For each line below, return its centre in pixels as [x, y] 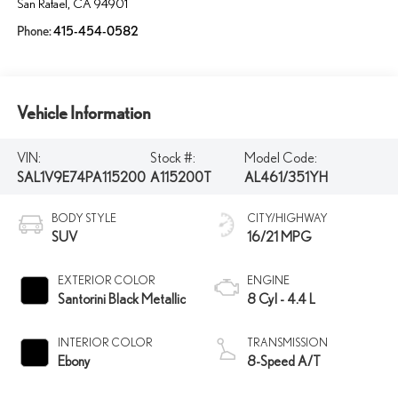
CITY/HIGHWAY [287, 219]
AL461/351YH [287, 176]
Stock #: [173, 157]
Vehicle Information [84, 112]
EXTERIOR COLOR [106, 281]
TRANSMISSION [287, 343]
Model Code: [281, 157]
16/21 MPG [279, 237]
